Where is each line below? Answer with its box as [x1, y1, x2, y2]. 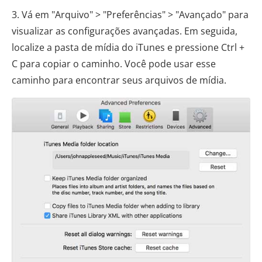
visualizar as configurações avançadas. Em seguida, [12, 24, 237, 37]
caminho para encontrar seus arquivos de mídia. [12, 73, 226, 87]
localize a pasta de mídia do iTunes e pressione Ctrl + [12, 40, 244, 54]
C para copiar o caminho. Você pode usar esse [12, 57, 216, 70]
